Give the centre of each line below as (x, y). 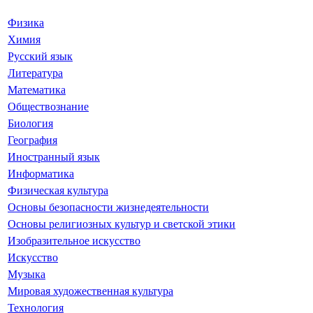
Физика (26, 22)
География (32, 140)
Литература (35, 73)
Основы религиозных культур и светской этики (122, 224)
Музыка (27, 274)
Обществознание (48, 106)
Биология (30, 123)
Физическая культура (58, 190)
